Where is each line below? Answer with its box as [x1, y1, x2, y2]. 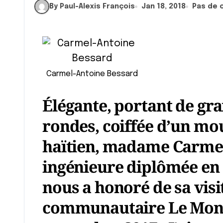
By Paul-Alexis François [49, 2, 135, 10]
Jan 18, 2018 [141, 2, 186, 10]
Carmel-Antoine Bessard [46, 70, 138, 78]
